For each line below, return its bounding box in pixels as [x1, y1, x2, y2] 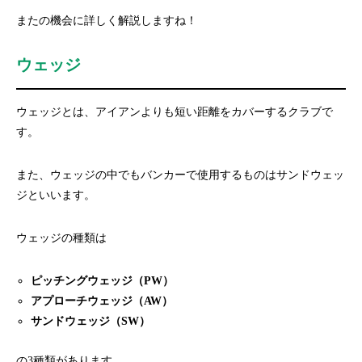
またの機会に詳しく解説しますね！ [16, 15, 197, 27]
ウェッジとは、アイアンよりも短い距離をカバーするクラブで [16, 106, 333, 118]
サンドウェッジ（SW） [31, 315, 151, 327]
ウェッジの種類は [16, 232, 107, 244]
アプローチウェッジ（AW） [31, 295, 174, 307]
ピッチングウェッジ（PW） [31, 275, 175, 287]
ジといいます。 [16, 189, 95, 201]
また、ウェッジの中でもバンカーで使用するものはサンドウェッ [16, 169, 344, 181]
